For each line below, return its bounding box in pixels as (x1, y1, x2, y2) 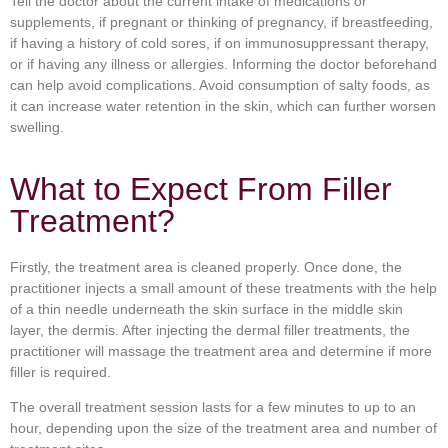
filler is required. (10, 363, 111, 380)
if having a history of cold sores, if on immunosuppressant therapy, (10, 35, 429, 52)
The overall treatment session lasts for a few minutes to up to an (10, 399, 416, 416)
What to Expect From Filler (10, 170, 392, 207)
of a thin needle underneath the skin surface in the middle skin (10, 300, 403, 317)
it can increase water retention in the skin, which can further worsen (10, 98, 436, 115)
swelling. (10, 119, 64, 136)
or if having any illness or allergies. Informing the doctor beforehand (10, 56, 437, 73)
